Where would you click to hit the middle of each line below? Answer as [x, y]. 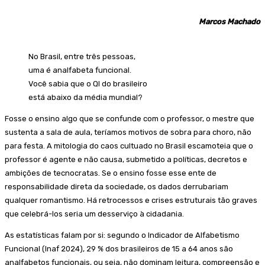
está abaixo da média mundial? [85, 97]
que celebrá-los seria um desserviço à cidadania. [94, 214]
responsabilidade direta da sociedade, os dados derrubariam [117, 186]
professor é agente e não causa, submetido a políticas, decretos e [126, 159]
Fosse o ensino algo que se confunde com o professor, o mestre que [130, 118]
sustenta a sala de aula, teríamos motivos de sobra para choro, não [128, 132]
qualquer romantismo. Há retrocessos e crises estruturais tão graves [131, 200]
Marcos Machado [230, 21]
